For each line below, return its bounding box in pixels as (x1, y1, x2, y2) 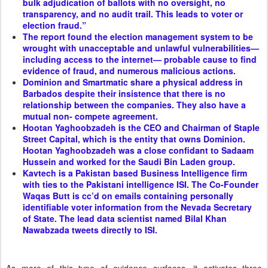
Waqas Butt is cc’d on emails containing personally (23, 189, 233, 202)
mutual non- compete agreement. (23, 109, 158, 122)
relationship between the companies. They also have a (23, 98, 246, 111)
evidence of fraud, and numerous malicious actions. (23, 64, 236, 77)
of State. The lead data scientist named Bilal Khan (23, 212, 227, 224)
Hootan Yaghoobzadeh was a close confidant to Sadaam (23, 144, 254, 156)
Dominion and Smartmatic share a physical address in (23, 75, 243, 88)
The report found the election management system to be (23, 30, 253, 42)
